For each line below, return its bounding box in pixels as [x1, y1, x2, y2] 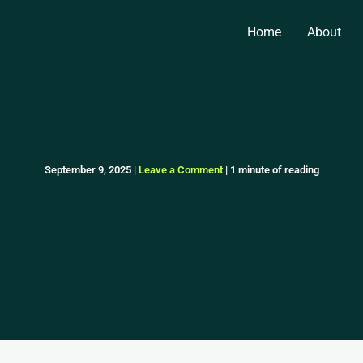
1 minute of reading [229, 164, 319, 176]
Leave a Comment [138, 164, 223, 176]
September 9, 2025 [44, 164, 134, 176]
